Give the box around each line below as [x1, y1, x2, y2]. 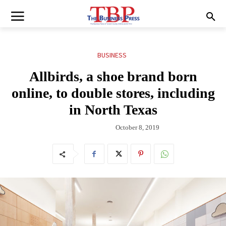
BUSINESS [97, 50, 127, 60]
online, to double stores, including [11, 85, 215, 101]
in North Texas [69, 102, 157, 118]
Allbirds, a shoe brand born [29, 69, 197, 85]
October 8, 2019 [116, 123, 159, 131]
